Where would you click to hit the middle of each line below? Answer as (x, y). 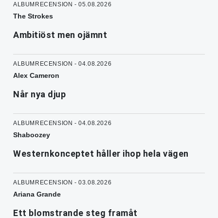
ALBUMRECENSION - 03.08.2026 (63, 183)
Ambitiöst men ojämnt (60, 35)
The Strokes (33, 16)
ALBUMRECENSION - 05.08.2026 (63, 5)
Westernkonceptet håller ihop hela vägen (101, 154)
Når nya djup (39, 94)
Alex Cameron (36, 76)
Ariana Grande (37, 194)
